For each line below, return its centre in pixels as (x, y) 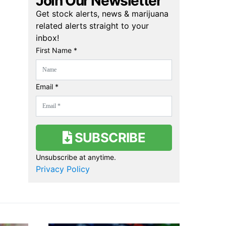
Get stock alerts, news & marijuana (102, 13)
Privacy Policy (63, 169)
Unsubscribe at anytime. (76, 157)
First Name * (56, 50)
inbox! (47, 38)
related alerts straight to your (92, 25)
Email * (47, 86)
